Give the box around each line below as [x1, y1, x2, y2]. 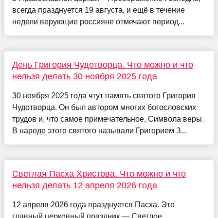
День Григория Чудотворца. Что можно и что [12, 60, 193, 70]
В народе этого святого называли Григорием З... [12, 127, 187, 135]
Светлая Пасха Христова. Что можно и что [12, 169, 186, 179]
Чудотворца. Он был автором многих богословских [12, 103, 196, 112]
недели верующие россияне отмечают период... [12, 18, 184, 26]
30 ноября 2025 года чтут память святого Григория [12, 91, 196, 100]
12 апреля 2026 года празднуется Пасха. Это [12, 200, 175, 209]
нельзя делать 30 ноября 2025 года [12, 72, 157, 82]
